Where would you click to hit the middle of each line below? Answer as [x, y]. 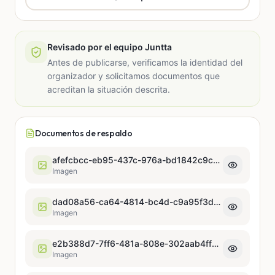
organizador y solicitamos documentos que [134, 76]
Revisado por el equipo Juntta [110, 47]
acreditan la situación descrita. [109, 89]
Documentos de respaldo [84, 133]
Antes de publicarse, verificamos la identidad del [145, 62]
